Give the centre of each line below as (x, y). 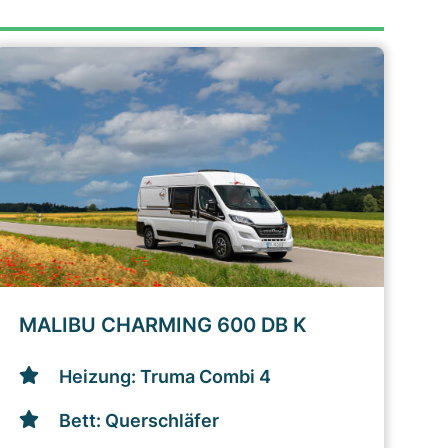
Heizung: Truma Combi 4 (164, 376)
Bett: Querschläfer (138, 420)
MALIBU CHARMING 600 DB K (162, 325)
